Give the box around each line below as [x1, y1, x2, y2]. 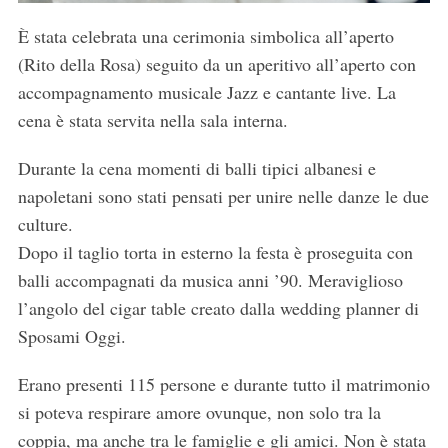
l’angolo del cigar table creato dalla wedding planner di [17, 296, 419, 321]
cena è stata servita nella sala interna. [17, 108, 288, 133]
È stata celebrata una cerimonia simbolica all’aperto [17, 24, 394, 49]
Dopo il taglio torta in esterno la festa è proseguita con [17, 240, 413, 265]
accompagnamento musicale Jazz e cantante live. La [17, 80, 396, 105]
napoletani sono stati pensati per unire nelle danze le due [17, 184, 429, 209]
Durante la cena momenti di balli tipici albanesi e [17, 156, 376, 181]
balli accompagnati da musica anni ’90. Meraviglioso [17, 268, 403, 293]
